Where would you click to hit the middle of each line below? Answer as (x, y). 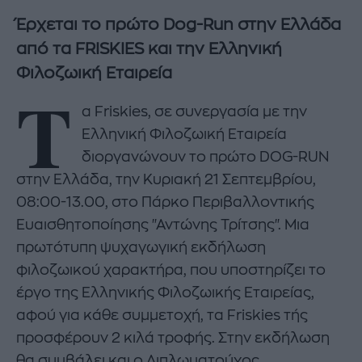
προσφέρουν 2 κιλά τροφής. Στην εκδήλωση (173, 337)
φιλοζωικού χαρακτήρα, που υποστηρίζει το (171, 269)
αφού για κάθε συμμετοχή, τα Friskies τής (162, 315)
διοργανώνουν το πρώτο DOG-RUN (206, 156)
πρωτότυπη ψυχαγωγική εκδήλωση (141, 247)
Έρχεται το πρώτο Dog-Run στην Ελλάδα (179, 25)
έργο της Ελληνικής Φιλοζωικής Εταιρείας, (165, 292)
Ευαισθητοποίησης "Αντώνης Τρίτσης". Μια (163, 224)
